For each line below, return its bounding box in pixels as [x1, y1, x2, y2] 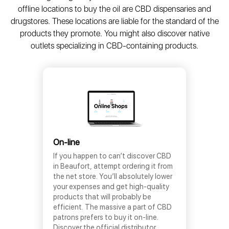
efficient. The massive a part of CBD [53, 203, 172, 211]
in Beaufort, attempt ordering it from [53, 162, 173, 170]
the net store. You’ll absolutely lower [53, 172, 172, 180]
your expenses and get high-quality [53, 182, 169, 191]
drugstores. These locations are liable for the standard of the [10, 16, 219, 26]
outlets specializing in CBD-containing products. [31, 41, 198, 51]
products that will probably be [53, 193, 151, 201]
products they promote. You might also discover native [19, 29, 210, 38]
